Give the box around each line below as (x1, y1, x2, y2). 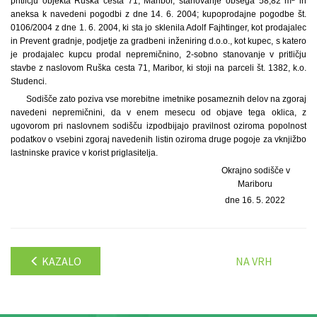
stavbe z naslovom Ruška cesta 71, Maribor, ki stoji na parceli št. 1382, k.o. (11, 63, 306, 73)
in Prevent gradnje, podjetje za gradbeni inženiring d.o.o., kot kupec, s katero (11, 36, 306, 46)
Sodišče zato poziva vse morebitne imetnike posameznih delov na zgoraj (25, 94, 306, 104)
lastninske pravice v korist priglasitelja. (11, 148, 158, 158)
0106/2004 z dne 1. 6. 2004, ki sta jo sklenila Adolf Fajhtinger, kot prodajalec (11, 23, 306, 33)
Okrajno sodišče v (221, 166, 291, 175)
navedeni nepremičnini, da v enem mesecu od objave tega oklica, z (11, 108, 306, 117)
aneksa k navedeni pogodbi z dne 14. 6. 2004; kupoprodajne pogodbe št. (11, 9, 306, 19)
